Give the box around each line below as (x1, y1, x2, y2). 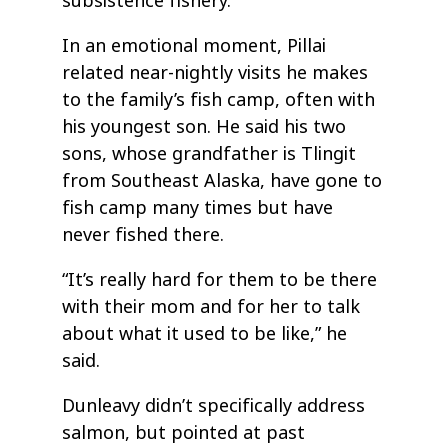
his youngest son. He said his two (62, 113, 347, 140)
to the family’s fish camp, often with (62, 86, 376, 113)
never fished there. (62, 221, 225, 248)
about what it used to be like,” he (62, 320, 348, 347)
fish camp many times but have (62, 194, 334, 221)
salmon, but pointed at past (62, 419, 306, 446)
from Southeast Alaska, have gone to (62, 167, 383, 194)
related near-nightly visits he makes (62, 59, 369, 86)
